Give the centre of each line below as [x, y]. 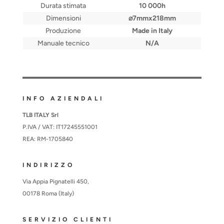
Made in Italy [152, 31]
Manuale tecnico [63, 43]
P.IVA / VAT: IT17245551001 [60, 127]
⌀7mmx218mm [152, 18]
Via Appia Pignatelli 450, [55, 182]
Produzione [63, 31]
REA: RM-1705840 [47, 139]
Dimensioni [63, 18]
